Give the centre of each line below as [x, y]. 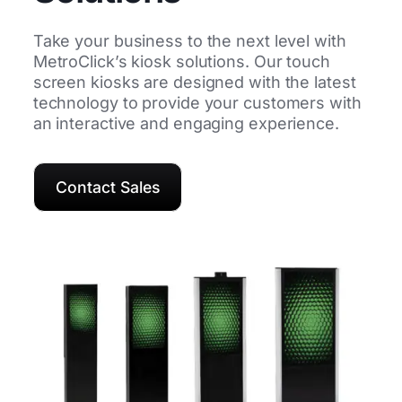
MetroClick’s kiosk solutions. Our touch [181, 61]
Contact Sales [107, 187]
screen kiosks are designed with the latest [194, 82]
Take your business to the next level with [189, 40]
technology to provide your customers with [197, 102]
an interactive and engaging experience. [186, 123]
